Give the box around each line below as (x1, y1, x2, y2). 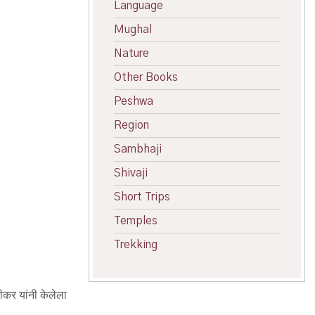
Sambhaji (114, 143, 162, 155)
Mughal (114, 24, 152, 35)
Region (114, 120, 149, 131)
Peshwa (114, 96, 153, 107)
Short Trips (114, 191, 170, 202)
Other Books (114, 72, 178, 83)
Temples (114, 215, 157, 226)
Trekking (114, 239, 157, 250)
